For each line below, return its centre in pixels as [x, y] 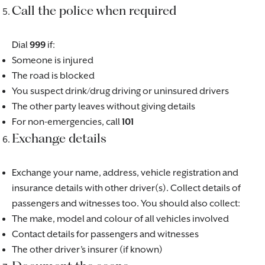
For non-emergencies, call [67, 122]
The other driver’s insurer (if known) [87, 250]
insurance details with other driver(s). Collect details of [126, 188]
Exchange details [59, 138]
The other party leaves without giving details [104, 107]
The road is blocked [53, 76]
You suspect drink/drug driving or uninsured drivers [120, 91]
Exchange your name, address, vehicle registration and [125, 173]
